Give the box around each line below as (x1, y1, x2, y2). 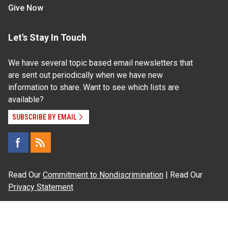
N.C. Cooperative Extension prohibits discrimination (8, 207, 190, 217)
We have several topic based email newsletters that (8, 58, 193, 68)
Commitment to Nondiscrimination (43, 170, 163, 180)
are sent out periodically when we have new (8, 70, 163, 80)
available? (8, 95, 44, 105)
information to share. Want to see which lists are (8, 82, 179, 93)
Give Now (8, 3, 43, 13)
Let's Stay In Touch (8, 32, 87, 43)
